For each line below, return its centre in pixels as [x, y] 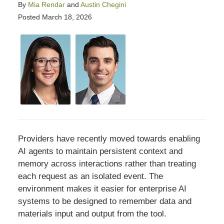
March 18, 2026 [67, 17]
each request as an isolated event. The [90, 176]
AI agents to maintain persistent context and [100, 151]
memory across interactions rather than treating [107, 164]
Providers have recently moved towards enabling [109, 139]
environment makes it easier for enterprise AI [102, 189]
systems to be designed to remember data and [104, 201]
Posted [29, 17]
